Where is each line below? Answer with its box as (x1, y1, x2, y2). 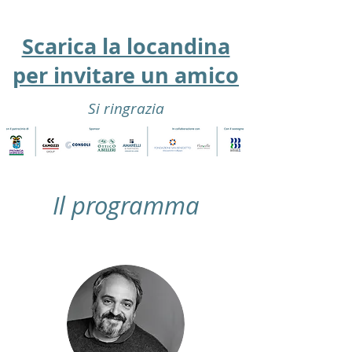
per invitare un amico (13, 60, 239, 90)
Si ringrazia (87, 98, 164, 118)
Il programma (52, 189, 200, 222)
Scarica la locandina (21, 31, 230, 60)
